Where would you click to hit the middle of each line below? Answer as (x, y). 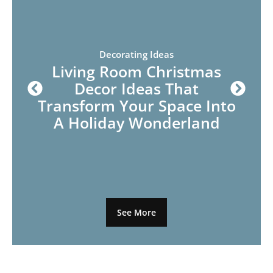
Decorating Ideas (136, 54)
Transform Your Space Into (136, 105)
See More (136, 212)
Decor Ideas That (136, 88)
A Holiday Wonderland (136, 122)
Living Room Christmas (136, 71)
